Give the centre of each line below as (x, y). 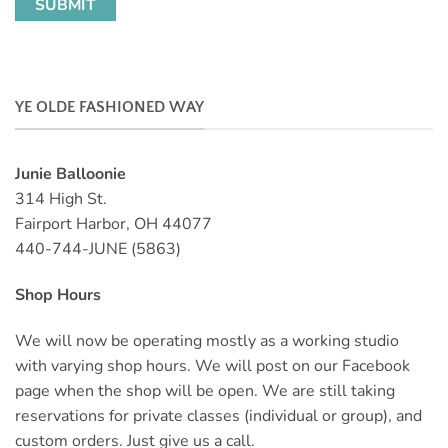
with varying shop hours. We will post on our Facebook (212, 365)
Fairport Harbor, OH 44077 (113, 223)
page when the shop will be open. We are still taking (205, 390)
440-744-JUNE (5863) (98, 248)
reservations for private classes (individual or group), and (218, 415)
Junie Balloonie (70, 173)
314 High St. (61, 198)
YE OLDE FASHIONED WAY (109, 107)
